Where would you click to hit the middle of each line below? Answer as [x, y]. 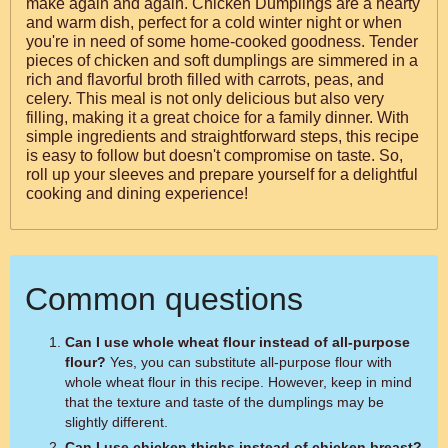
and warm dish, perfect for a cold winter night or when [214, 22]
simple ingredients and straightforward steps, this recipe [222, 136]
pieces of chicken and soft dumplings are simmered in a [222, 60]
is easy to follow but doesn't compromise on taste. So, [214, 155]
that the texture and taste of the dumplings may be [224, 402]
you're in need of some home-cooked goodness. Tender [222, 41]
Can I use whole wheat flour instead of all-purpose [237, 342]
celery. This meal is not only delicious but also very [205, 98]
